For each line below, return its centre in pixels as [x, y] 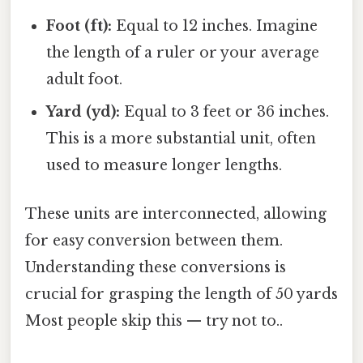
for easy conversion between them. [154, 240]
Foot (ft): [79, 26]
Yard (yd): [83, 112]
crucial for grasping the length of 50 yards [181, 294]
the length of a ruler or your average [183, 53]
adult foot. [85, 80]
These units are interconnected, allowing [176, 214]
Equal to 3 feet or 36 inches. [225, 112]
